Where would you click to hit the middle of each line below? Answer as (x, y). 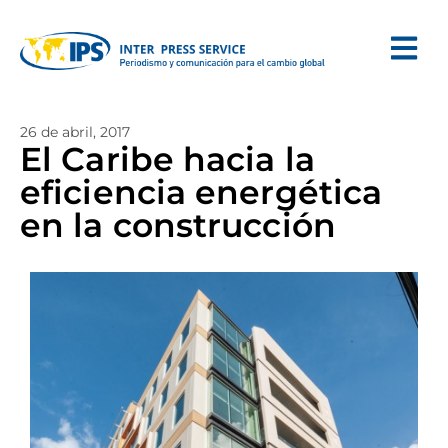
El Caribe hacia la (167, 159)
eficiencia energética (201, 192)
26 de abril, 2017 (75, 132)
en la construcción (178, 225)
